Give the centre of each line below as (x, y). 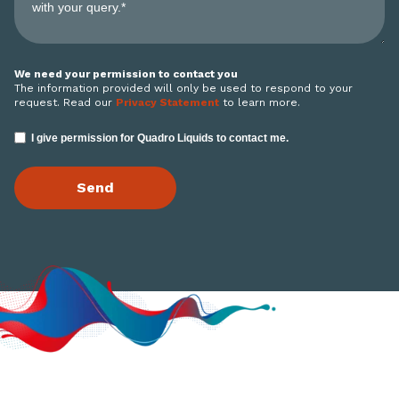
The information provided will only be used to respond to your (183, 89)
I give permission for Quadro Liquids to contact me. (159, 138)
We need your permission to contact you (126, 74)
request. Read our (65, 103)
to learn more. (260, 103)
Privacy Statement (167, 103)
